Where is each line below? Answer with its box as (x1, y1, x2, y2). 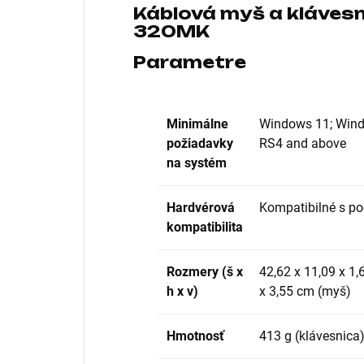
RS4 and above (259, 135, 346, 151)
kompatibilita (167, 219, 243, 235)
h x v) (167, 283, 198, 299)
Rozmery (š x (167, 263, 243, 279)
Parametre (133, 52, 246, 73)
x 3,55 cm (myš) (259, 283, 351, 299)
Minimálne (167, 115, 228, 132)
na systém (167, 154, 227, 171)
